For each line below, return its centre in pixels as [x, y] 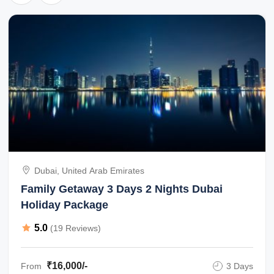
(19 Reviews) [76, 228]
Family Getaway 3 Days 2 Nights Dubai [122, 189]
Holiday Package [65, 205]
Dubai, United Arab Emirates [90, 170]
